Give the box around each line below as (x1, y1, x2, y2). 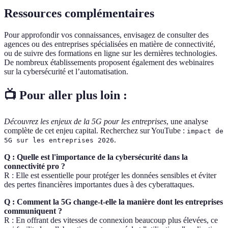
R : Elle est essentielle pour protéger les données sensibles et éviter (4, 171, 216, 180)
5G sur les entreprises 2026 (4, 136, 114, 145)
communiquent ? (4, 207, 62, 216)
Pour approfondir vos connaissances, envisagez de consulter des (4, 30, 209, 39)
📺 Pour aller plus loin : (4, 89, 127, 102)
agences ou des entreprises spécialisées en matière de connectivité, (4, 39, 215, 48)
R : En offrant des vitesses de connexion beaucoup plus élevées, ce (4, 216, 218, 225)
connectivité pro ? (4, 162, 65, 171)
